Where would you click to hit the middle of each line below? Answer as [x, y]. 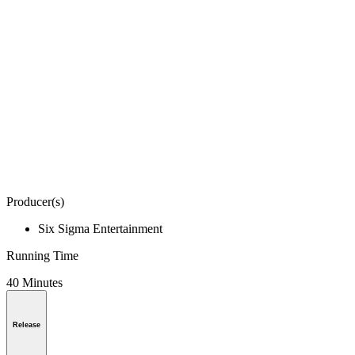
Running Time [42, 255]
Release [27, 324]
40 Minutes [34, 282]
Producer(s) [35, 201]
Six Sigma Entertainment [100, 228]
